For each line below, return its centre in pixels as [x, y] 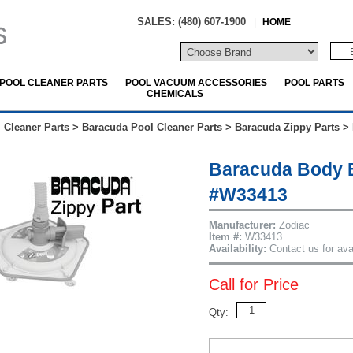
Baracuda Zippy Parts [287, 127]
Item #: [225, 237]
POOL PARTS [314, 82]
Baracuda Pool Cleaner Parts [152, 127]
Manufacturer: [242, 225]
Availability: [238, 249]
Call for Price [254, 284]
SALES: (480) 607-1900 [191, 22]
